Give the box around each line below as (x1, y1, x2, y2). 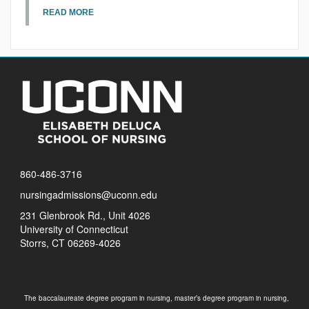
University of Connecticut (20, 222, 128, 237)
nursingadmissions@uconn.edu (20, 188, 157, 202)
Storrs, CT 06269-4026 (20, 236, 121, 250)
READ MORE (43, 8, 94, 17)
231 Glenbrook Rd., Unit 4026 (20, 208, 150, 223)
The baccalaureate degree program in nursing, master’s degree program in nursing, (24, 293, 289, 303)
